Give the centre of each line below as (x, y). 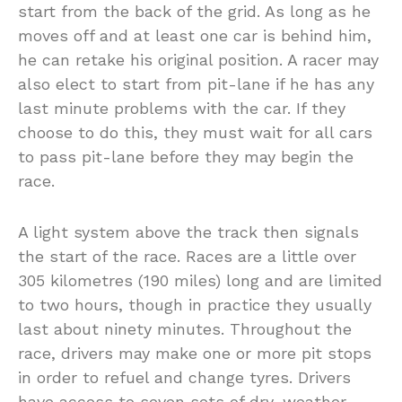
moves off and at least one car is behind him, (195, 35)
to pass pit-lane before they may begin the (186, 156)
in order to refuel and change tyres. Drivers (184, 377)
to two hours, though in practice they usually (195, 304)
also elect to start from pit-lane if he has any (196, 83)
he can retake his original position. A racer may (198, 59)
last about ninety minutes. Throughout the (185, 328)
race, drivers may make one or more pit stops (195, 353)
